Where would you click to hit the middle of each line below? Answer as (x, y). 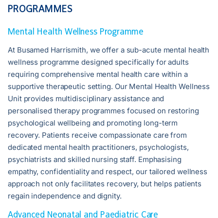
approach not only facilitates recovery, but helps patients (105, 184)
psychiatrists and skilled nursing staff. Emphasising (95, 160)
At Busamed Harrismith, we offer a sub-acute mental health (109, 50)
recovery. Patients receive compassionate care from (97, 135)
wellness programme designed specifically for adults (98, 62)
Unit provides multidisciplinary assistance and (86, 99)
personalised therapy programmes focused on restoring (103, 111)
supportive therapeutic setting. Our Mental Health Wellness (109, 87)
